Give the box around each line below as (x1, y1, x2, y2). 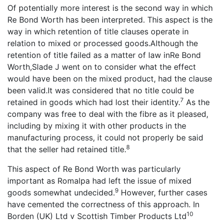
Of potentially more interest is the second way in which (7, 3, 213, 13)
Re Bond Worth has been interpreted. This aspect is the (7, 15, 213, 25)
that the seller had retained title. (7, 144, 126, 155)
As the (184, 97, 210, 108)
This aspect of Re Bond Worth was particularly (7, 164, 181, 174)
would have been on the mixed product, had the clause (7, 74, 212, 84)
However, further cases (118, 188, 207, 198)
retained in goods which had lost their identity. (7, 97, 180, 108)
